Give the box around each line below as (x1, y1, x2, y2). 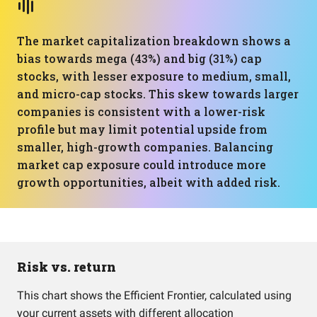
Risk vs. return (17, 258, 116, 275)
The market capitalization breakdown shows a (17, 33, 291, 48)
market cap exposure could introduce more (17, 157, 266, 172)
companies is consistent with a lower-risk (17, 104, 265, 119)
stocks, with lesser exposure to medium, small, (17, 69, 291, 83)
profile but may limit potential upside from (17, 122, 267, 137)
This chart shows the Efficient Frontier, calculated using (17, 289, 292, 302)
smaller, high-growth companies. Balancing (17, 139, 273, 154)
